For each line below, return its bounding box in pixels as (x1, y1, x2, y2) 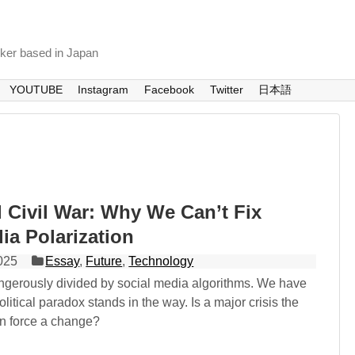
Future (86, 254, 123, 269)
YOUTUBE (9, 83, 63, 97)
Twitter (209, 83, 243, 97)
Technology (128, 254, 194, 269)
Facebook (143, 83, 194, 97)
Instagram (78, 83, 129, 97)
